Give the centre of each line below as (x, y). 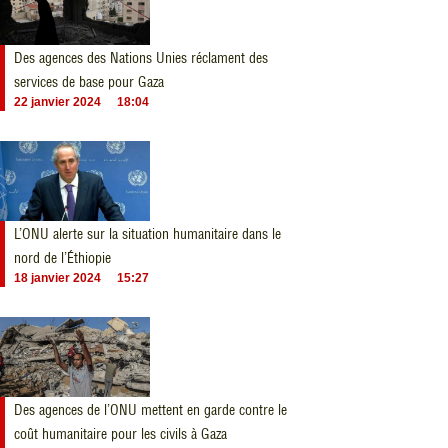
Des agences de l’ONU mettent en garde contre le (150, 410)
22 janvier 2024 (57, 102)
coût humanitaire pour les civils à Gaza (120, 434)
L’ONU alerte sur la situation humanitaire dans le (147, 234)
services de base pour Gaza (89, 82)
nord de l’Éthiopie (62, 258)
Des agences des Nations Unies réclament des (141, 58)
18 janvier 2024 (57, 278)
